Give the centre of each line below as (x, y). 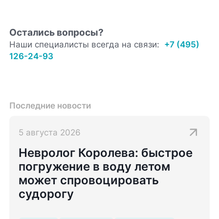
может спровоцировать (89, 180)
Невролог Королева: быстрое (106, 153)
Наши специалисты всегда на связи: (85, 45)
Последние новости (50, 105)
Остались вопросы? (57, 33)
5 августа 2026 (50, 132)
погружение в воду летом (95, 167)
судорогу (46, 194)
